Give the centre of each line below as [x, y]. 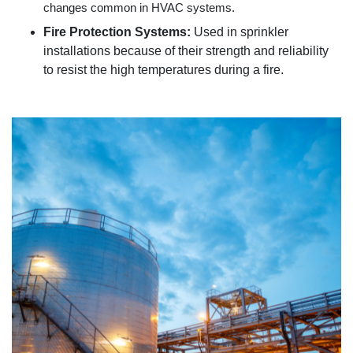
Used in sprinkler [241, 32]
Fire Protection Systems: [119, 32]
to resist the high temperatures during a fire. [165, 69]
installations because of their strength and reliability [186, 50]
